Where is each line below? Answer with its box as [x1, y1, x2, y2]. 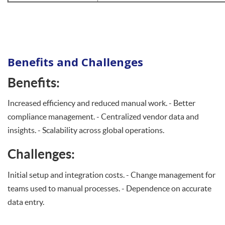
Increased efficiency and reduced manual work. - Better [8, 98, 195, 107]
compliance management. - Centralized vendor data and [8, 112, 199, 121]
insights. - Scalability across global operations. [8, 126, 164, 135]
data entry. [8, 197, 44, 206]
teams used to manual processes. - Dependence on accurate [8, 183, 211, 193]
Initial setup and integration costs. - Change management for [8, 170, 215, 179]
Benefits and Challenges [8, 54, 143, 69]
